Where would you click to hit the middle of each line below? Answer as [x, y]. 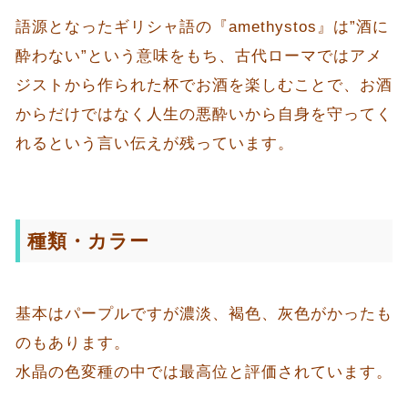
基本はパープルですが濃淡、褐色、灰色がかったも [204, 314]
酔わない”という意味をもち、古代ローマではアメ [199, 56]
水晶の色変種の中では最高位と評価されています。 [204, 372]
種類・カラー [88, 241]
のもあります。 [72, 343]
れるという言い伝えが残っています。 [154, 144]
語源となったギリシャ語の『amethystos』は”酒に [202, 27]
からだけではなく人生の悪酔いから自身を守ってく [204, 115]
